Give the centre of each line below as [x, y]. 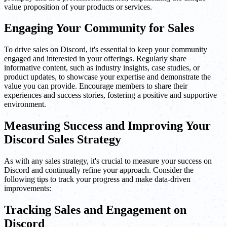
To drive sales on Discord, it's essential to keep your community [106, 50]
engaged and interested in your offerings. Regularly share [95, 59]
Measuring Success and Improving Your [107, 126]
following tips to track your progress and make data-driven [97, 179]
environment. [25, 104]
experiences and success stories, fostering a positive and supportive [110, 95]
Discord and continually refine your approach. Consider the [99, 170]
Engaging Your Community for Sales [99, 28]
